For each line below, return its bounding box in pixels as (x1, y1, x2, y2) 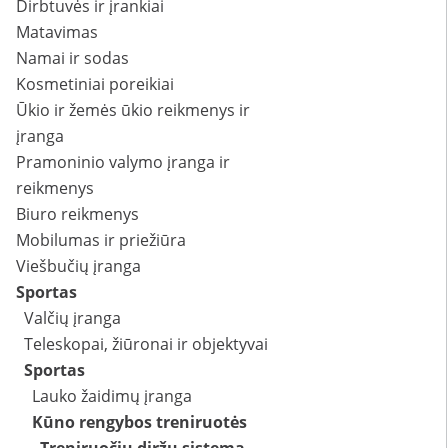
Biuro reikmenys (16, 203, 139, 226)
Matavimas (16, 21, 98, 44)
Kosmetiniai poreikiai (16, 73, 174, 96)
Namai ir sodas (16, 47, 129, 70)
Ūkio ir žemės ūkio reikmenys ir (16, 99, 250, 122)
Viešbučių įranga (16, 255, 141, 278)
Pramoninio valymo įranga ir (16, 151, 230, 174)
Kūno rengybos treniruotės (32, 411, 247, 434)
